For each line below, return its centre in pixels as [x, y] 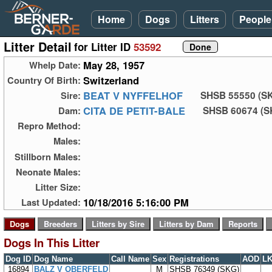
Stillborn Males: [48, 156]
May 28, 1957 [114, 65]
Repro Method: [49, 126]
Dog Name [53, 259]
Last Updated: [51, 202]
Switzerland [111, 80]
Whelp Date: [55, 65]
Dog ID [18, 259]
